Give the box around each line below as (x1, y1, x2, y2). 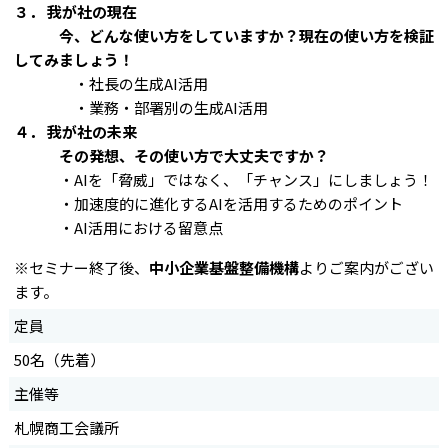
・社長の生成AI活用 (13, 72, 208, 94)
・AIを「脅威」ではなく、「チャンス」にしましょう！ (13, 168, 433, 190)
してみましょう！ (13, 48, 134, 70)
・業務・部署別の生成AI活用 (13, 96, 268, 118)
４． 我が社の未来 (13, 120, 137, 142)
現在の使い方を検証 (298, 24, 434, 46)
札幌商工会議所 (13, 416, 119, 438)
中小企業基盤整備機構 (148, 256, 299, 278)
